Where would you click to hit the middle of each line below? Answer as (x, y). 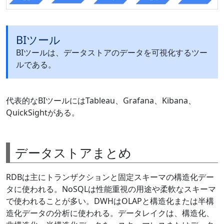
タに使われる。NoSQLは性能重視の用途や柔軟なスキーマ (111, 189)
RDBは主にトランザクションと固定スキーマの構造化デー (110, 177)
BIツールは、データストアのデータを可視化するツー (112, 53)
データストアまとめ (73, 153)
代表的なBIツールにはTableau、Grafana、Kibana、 (101, 101)
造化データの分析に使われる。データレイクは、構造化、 (110, 213)
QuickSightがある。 (43, 113)
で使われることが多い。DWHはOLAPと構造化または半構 (110, 201)
